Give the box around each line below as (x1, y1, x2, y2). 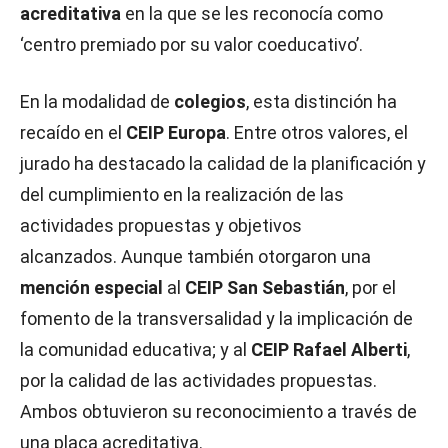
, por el (345, 277, 396, 298)
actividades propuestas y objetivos (20, 215, 302, 236)
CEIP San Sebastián (185, 277, 345, 298)
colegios (174, 91, 246, 112)
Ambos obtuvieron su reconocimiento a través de (20, 401, 417, 422)
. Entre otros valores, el (226, 122, 408, 143)
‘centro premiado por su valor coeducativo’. (20, 34, 363, 55)
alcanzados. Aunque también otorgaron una (20, 246, 371, 267)
